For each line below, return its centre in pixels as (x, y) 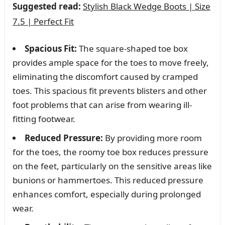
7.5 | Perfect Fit (43, 21)
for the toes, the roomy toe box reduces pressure (110, 152)
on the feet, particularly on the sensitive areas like (112, 166)
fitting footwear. (44, 119)
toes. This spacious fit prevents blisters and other (109, 90)
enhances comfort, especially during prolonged (106, 194)
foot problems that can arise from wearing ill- (102, 104)
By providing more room (152, 138)
